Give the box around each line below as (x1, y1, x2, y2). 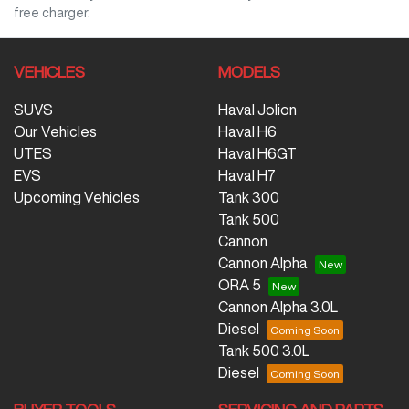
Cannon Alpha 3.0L (218, 299, 338, 314)
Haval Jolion (218, 101, 297, 117)
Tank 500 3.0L (218, 342, 309, 358)
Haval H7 (218, 167, 276, 183)
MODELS (218, 63, 280, 79)
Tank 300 (218, 189, 279, 204)
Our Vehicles (14, 123, 97, 139)
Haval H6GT (218, 145, 297, 161)
